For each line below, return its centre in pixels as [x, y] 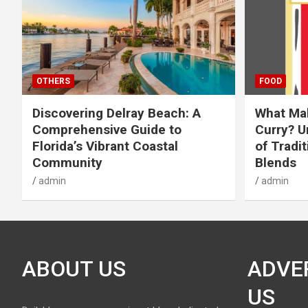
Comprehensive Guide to [107, 129]
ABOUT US [74, 268]
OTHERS [53, 81]
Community [67, 162]
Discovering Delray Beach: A [117, 113]
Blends [275, 162]
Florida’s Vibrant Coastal [105, 146]
